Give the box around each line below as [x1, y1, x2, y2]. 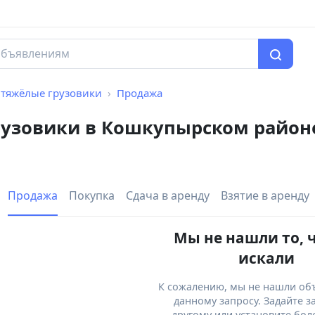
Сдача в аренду [126, 188, 210, 204]
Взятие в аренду [221, 188, 309, 204]
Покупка [69, 188, 115, 204]
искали [238, 248, 295, 269]
